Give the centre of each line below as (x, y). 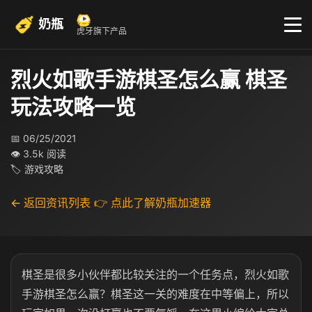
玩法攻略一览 (73, 107)
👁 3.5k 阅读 (38, 154)
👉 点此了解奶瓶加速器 (153, 203)
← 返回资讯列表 (50, 203)
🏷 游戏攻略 (37, 169)
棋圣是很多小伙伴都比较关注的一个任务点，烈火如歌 (155, 274)
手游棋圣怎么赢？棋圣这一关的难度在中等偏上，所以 (155, 294)
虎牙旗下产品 (102, 31)
